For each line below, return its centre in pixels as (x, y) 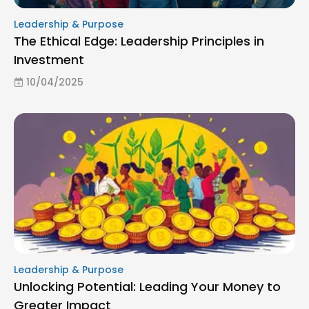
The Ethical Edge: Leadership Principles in (139, 41)
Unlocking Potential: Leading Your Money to (147, 286)
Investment (49, 59)
